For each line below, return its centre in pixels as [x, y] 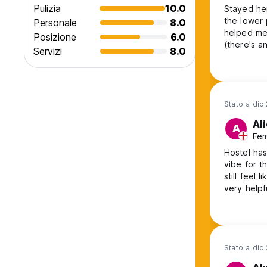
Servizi [48, 52]
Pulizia [47, 9]
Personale [55, 23]
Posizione [55, 37]
